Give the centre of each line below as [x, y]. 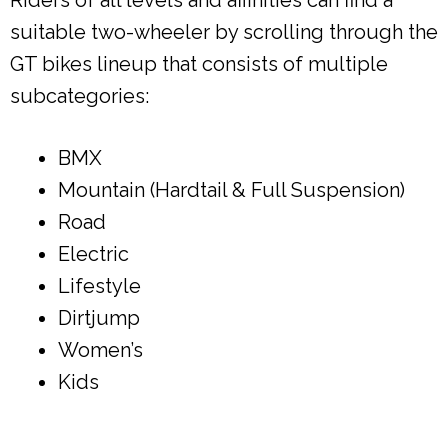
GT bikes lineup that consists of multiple [199, 63]
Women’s [100, 349]
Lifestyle [99, 285]
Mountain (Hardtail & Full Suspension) [231, 189]
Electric [93, 253]
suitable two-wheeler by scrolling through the [224, 31]
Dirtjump [99, 317]
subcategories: [79, 95]
